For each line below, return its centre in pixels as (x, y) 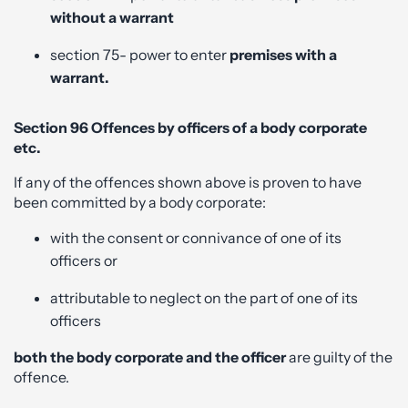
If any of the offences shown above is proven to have (188, 182)
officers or (84, 260)
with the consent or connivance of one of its (196, 237)
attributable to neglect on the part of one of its (204, 297)
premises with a (283, 54)
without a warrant (112, 17)
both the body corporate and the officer (150, 357)
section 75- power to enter (140, 54)
